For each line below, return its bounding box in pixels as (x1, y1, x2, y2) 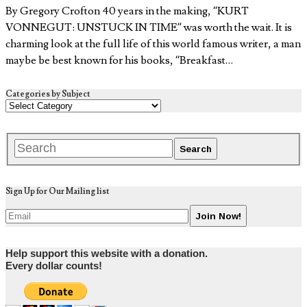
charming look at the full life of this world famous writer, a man (5, 37, 301, 51)
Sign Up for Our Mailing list (5, 186, 110, 197)
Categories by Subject (5, 89, 90, 100)
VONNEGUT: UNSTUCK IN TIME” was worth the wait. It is (5, 21, 292, 35)
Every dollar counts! (5, 260, 102, 272)
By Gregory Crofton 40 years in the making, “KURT (5, 4, 249, 19)
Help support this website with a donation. (5, 248, 208, 260)
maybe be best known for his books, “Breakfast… (5, 53, 233, 68)
